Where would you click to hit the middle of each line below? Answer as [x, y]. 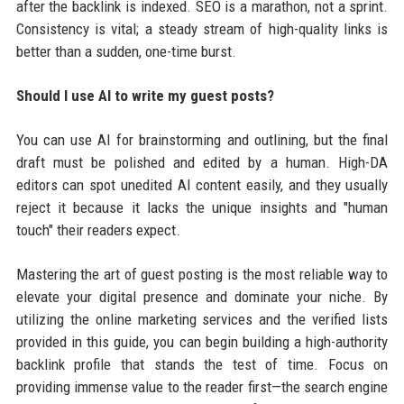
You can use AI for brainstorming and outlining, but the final [202, 139]
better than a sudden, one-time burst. [126, 51]
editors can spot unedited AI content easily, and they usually [202, 184]
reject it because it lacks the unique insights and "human [202, 207]
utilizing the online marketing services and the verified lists [202, 319]
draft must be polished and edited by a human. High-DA [202, 162]
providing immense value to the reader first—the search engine [202, 386]
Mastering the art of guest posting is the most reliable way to [202, 274]
